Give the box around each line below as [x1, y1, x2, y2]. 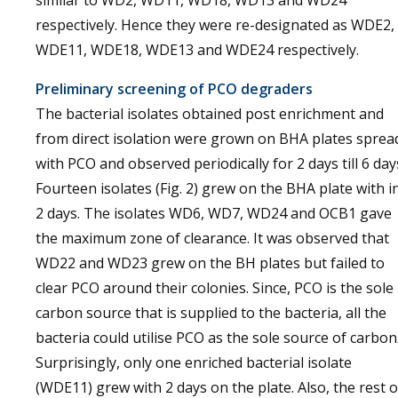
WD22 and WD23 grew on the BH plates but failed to [36, 253, 385, 273]
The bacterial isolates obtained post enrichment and [36, 104, 384, 123]
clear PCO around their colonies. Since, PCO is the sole [36, 278, 394, 298]
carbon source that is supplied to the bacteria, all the [36, 303, 386, 322]
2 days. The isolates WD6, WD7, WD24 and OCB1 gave [36, 203, 392, 223]
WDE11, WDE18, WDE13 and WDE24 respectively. [36, 40, 359, 60]
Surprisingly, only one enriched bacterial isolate [36, 353, 352, 372]
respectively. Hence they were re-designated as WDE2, [36, 15, 394, 35]
